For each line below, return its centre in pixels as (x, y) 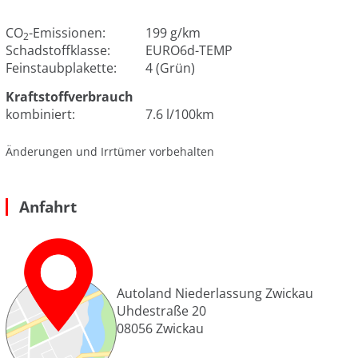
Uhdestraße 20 (161, 311)
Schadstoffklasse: (61, 50)
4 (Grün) (170, 68)
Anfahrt (48, 206)
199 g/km (173, 32)
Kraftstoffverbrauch (70, 96)
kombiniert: (44, 114)
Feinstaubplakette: (64, 68)
